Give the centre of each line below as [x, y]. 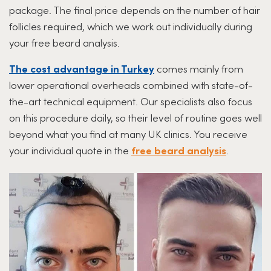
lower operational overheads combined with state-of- [131, 84]
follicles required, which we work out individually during [131, 26]
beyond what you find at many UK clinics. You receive [128, 133]
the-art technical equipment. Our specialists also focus [131, 101]
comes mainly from [199, 68]
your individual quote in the [70, 150]
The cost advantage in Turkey [82, 68]
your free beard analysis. [64, 42]
